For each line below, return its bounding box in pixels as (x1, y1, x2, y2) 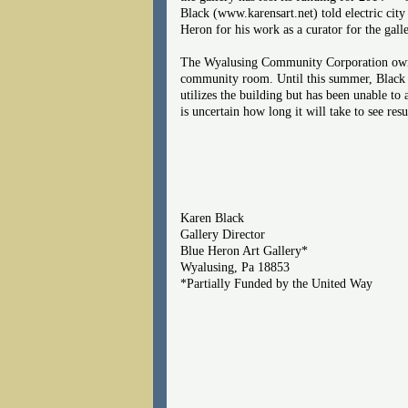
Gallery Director (180, 227, 265, 241)
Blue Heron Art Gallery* (180, 243, 308, 258)
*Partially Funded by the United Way (180, 276, 372, 291)
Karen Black (180, 210, 244, 225)
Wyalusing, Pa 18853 (180, 260, 290, 274)
